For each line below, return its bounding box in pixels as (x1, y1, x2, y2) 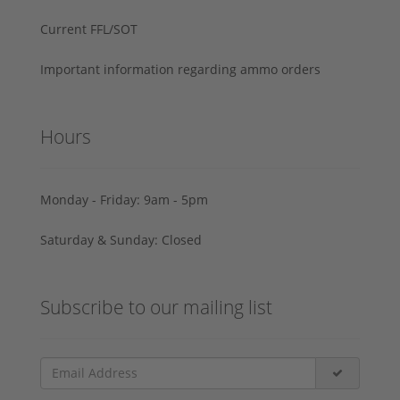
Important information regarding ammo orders (40, 60, 321, 78)
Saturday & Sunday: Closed (40, 230, 202, 248)
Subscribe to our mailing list (40, 294, 272, 320)
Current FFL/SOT (40, 20, 137, 37)
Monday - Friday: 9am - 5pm (40, 190, 208, 208)
